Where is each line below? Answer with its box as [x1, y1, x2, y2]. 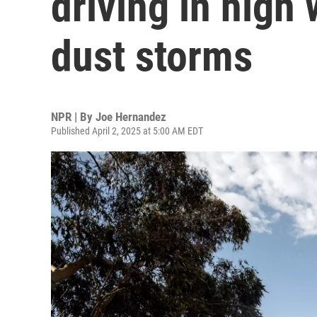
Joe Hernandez [96, 110, 166, 124]
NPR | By [51, 110, 96, 124]
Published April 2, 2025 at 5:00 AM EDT [51, 125, 203, 137]
